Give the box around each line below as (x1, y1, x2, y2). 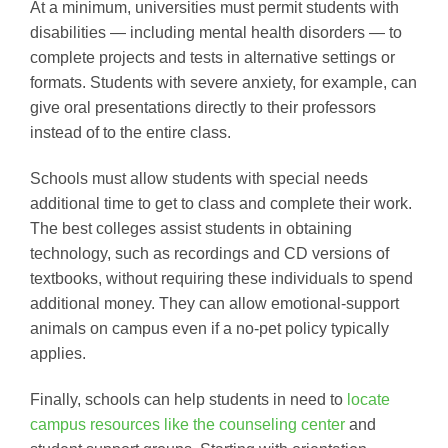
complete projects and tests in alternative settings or (30, 49, 395, 67)
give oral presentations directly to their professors (30, 99, 376, 117)
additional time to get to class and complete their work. (30, 194, 412, 212)
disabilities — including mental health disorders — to (30, 24, 402, 42)
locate (347, 390, 390, 408)
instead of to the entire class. (30, 124, 231, 142)
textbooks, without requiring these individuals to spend (30, 269, 413, 287)
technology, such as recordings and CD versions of (30, 244, 389, 262)
